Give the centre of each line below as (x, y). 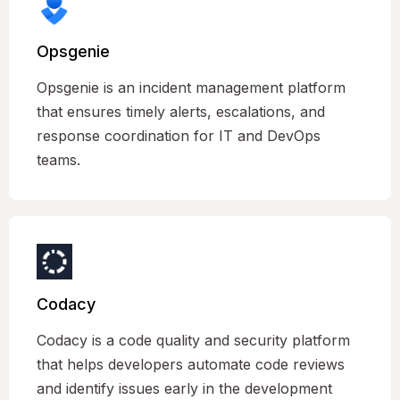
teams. (58, 160)
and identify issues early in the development (184, 389)
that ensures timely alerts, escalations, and (181, 112)
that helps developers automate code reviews (191, 365)
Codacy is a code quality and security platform (193, 341)
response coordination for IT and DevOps (179, 136)
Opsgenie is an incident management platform (191, 88)
